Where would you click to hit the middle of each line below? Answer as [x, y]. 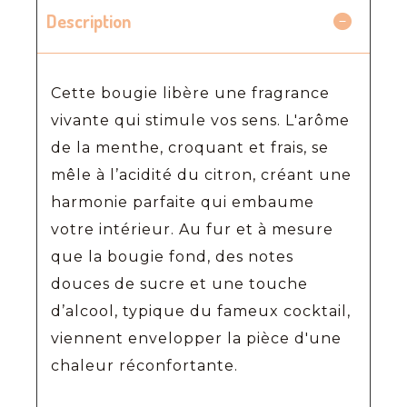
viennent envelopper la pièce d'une [196, 338]
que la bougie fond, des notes [172, 256]
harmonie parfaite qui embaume [183, 202]
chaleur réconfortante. [144, 365]
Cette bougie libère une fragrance [190, 93]
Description [89, 20]
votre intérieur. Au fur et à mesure [192, 229]
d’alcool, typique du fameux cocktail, [201, 311]
